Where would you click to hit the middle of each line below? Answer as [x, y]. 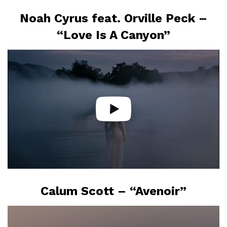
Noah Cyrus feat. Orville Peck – [113, 18]
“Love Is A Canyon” [113, 35]
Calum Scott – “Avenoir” [113, 191]
